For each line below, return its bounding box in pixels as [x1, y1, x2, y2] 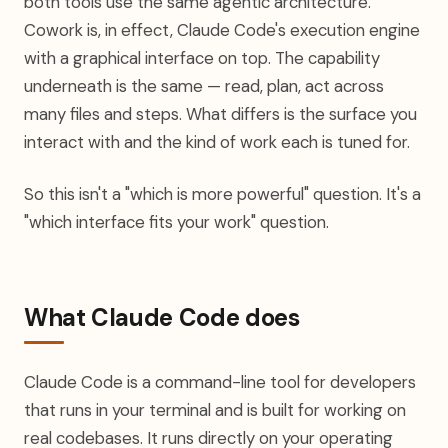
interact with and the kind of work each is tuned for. [24, 131, 410, 153]
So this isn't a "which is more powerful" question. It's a [24, 183, 421, 205]
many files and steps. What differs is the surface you [24, 103, 417, 125]
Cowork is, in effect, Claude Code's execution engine [24, 19, 420, 41]
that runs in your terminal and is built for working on [24, 399, 406, 421]
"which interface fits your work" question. [24, 211, 329, 233]
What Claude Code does [24, 302, 300, 333]
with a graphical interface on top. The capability [24, 47, 380, 69]
